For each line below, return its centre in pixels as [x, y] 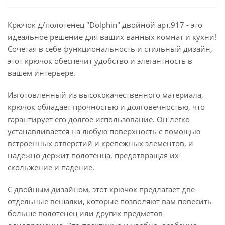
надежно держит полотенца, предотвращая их [93, 155]
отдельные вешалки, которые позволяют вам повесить [110, 201]
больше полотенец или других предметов [85, 213]
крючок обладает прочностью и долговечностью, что [106, 107]
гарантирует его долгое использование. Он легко [99, 119]
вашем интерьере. [41, 73]
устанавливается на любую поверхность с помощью [104, 131]
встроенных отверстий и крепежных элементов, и [100, 143]
